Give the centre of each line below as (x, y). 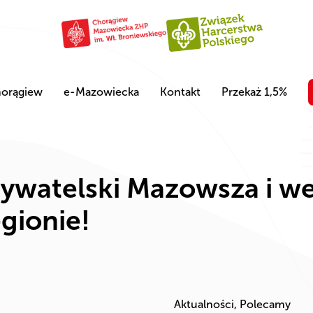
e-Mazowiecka (101, 92)
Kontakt (180, 92)
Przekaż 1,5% (254, 92)
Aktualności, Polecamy (232, 305)
